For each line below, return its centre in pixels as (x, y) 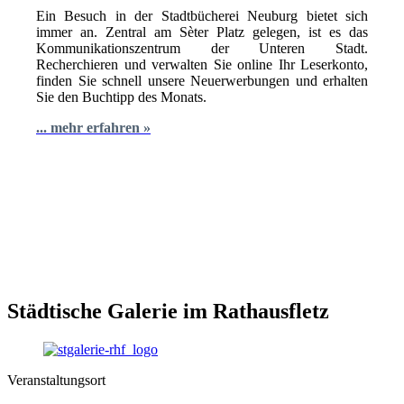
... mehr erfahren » (93, 128)
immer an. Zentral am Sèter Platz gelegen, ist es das (202, 32)
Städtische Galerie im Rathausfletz (168, 311)
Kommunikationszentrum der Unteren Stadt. (202, 49)
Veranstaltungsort (56, 380)
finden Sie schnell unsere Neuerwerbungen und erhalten (202, 81)
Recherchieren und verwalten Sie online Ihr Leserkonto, (202, 65)
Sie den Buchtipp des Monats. (121, 97)
